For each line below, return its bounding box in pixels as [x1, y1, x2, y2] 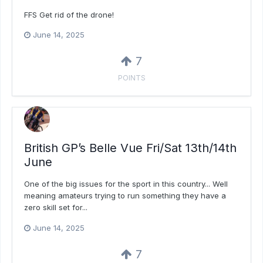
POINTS [117, 73, 146, 83]
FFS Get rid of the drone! [24, 9, 114, 19]
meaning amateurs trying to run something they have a [24, 190, 226, 200]
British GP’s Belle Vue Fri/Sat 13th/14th [24, 140, 237, 155]
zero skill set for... [24, 202, 87, 212]
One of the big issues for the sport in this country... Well [24, 178, 228, 188]
